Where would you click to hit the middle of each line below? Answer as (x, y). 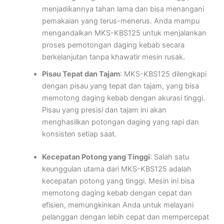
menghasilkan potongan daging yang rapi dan (120, 122)
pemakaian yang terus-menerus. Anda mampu (120, 21)
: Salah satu (169, 157)
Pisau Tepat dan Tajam (81, 74)
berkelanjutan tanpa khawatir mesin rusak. (113, 57)
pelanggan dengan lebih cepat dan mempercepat (125, 217)
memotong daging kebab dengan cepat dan (117, 193)
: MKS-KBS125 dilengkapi (163, 74)
